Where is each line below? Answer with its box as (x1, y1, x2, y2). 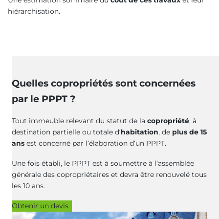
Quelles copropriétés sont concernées (12, 77, 196, 89)
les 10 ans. (12, 181, 45, 191)
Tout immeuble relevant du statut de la (12, 116, 147, 126)
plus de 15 (172, 128, 207, 137)
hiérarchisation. (8, 6, 60, 16)
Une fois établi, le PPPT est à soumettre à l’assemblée (12, 159, 194, 168)
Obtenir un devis (12, 201, 68, 210)
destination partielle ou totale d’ (12, 128, 121, 137)
